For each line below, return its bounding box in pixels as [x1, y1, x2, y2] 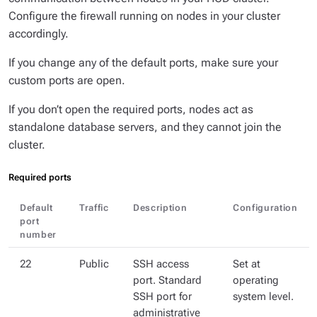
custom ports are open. [8, 74, 125, 87]
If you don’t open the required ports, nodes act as [8, 103, 253, 116]
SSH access [133, 258, 189, 270]
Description [133, 202, 188, 213]
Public [79, 258, 109, 270]
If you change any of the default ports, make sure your [8, 56, 278, 69]
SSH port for [133, 291, 192, 303]
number [20, 229, 57, 240]
